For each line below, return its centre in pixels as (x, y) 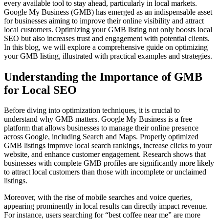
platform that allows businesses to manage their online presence (101, 128)
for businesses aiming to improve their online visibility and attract (104, 21)
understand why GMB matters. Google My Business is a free (98, 119)
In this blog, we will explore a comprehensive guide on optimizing (106, 47)
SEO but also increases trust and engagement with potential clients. (107, 38)
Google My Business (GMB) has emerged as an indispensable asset (108, 12)
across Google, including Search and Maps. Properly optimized (101, 137)
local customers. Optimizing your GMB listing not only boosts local (108, 29)
